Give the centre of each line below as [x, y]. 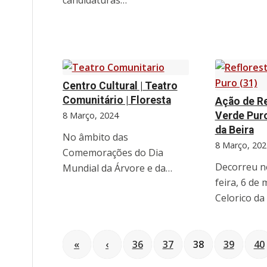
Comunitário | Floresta [117, 100]
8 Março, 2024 [90, 116]
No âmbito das [95, 137]
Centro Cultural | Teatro [120, 86]
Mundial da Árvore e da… [117, 168]
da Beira [234, 130]
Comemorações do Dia [113, 153]
